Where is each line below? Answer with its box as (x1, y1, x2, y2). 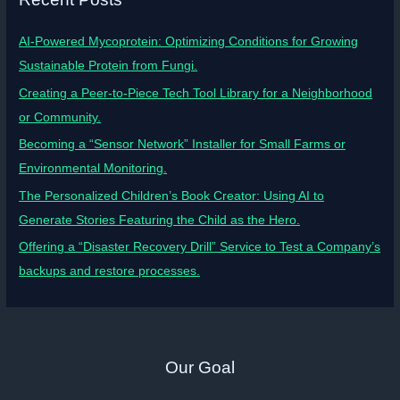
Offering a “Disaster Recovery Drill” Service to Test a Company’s (19, 239, 381, 254)
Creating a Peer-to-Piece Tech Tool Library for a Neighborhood (19, 86, 373, 100)
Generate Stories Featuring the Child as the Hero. (19, 212, 301, 227)
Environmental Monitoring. (19, 162, 168, 176)
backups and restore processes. (19, 263, 201, 278)
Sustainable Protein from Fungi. (19, 59, 198, 73)
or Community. (19, 110, 102, 124)
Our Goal (165, 358, 235, 378)
